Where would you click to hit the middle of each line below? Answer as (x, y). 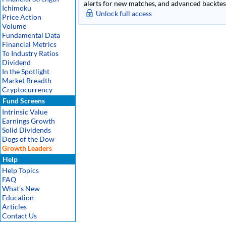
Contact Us (19, 216)
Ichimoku (17, 8)
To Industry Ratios (30, 53)
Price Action (22, 17)
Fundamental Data (31, 35)
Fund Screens (23, 101)
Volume (14, 26)
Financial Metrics (29, 44)
